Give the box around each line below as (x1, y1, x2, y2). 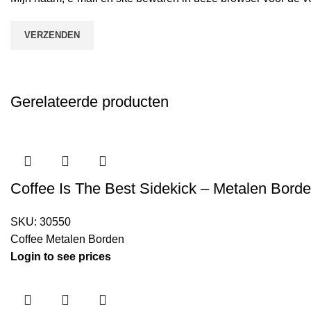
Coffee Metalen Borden (10, 233, 124, 245)
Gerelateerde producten (10, 93, 169, 110)
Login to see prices (10, 251, 111, 262)
